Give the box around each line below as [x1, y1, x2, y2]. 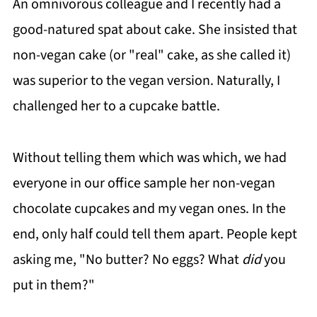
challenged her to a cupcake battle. [12, 96, 220, 116]
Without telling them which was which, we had [12, 148, 287, 168]
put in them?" [12, 275, 95, 295]
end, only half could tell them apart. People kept [12, 224, 297, 244]
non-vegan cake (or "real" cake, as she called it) [12, 45, 291, 65]
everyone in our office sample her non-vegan [12, 173, 275, 193]
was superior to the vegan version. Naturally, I [12, 71, 280, 91]
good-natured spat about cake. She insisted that [12, 20, 297, 40]
